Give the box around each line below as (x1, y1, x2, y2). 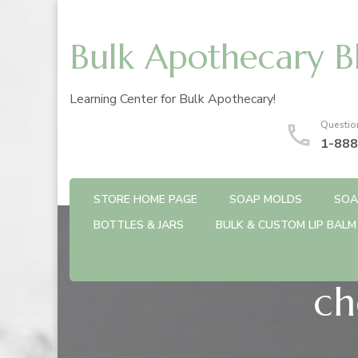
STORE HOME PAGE (93, 191, 197, 207)
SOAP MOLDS (229, 191, 302, 207)
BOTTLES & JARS (93, 217, 184, 233)
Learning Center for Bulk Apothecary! (70, 90, 276, 108)
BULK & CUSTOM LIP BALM (216, 217, 356, 233)
